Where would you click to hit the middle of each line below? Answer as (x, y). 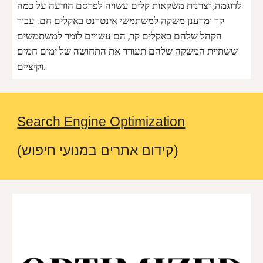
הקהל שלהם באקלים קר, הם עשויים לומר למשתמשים (120, 36)
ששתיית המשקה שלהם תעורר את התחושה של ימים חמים (128, 51)
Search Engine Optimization (101, 122)
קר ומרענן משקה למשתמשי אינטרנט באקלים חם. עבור (121, 21)
